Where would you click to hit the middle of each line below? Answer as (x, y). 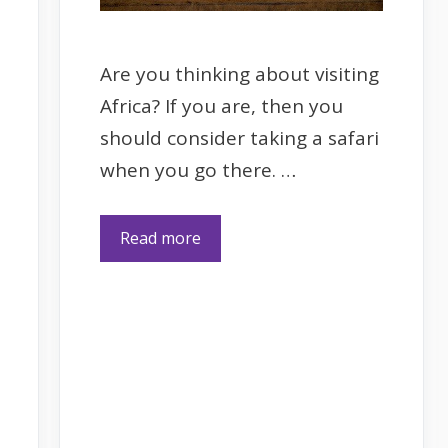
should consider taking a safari (239, 138)
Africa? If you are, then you (221, 106)
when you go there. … (198, 170)
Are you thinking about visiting (239, 74)
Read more (160, 237)
